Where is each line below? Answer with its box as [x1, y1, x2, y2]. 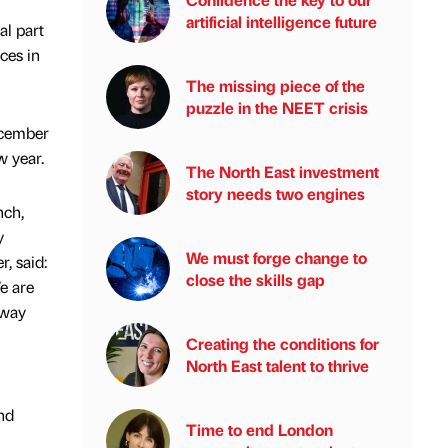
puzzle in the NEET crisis [186, 97, 368, 118]
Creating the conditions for [186, 333, 379, 354]
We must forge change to [186, 247, 367, 268]
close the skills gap [186, 269, 325, 290]
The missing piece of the [186, 75, 365, 96]
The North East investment [186, 161, 379, 182]
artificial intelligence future [186, 11, 377, 32]
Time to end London [186, 419, 333, 440]
